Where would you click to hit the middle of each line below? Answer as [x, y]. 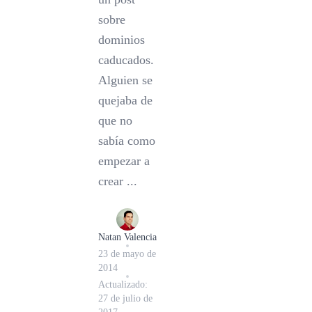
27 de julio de [125, 298]
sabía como [126, 140]
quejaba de [125, 100]
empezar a [124, 161]
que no [115, 120]
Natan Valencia [127, 237]
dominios [121, 39]
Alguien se [125, 80]
